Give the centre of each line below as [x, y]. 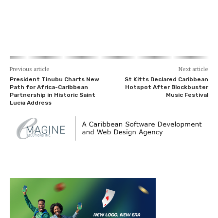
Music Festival [187, 95]
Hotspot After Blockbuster [166, 87]
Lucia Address [31, 102]
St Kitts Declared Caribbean [166, 79]
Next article [193, 69]
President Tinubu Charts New [54, 79]
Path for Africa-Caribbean [49, 87]
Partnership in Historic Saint [53, 95]
